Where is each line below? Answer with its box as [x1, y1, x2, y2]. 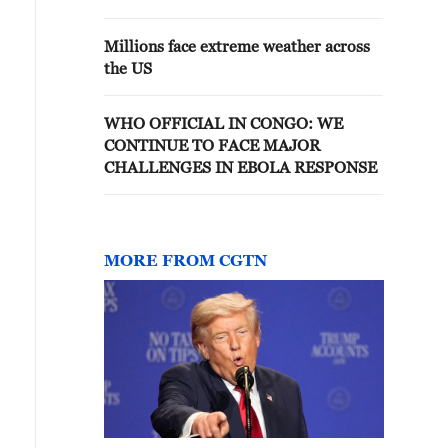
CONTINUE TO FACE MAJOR [104, 136, 320, 154]
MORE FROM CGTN [104, 251, 267, 269]
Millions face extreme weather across [104, 37, 370, 55]
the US [104, 59, 152, 77]
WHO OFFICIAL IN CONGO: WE [104, 114, 343, 132]
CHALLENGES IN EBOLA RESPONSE [104, 158, 377, 176]
